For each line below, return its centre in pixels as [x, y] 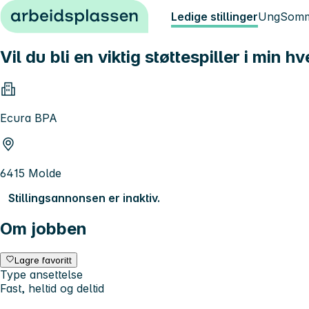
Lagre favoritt [43, 260]
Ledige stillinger [215, 17]
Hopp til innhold [48, 12]
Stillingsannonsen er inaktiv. [84, 198]
